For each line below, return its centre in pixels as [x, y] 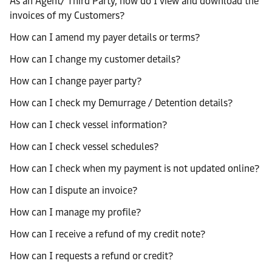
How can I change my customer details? [95, 59]
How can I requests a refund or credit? [91, 256]
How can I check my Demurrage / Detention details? [121, 103]
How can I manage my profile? [75, 212]
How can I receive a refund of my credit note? [107, 234]
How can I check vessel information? [88, 125]
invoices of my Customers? [67, 15]
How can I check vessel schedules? [84, 147]
